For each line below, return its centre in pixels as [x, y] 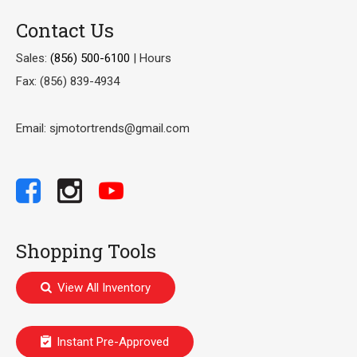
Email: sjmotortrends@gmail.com [103, 128]
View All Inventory [104, 288]
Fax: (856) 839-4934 [68, 81]
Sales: [33, 58]
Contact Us [65, 30]
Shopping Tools [86, 251]
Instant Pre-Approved [113, 342]
